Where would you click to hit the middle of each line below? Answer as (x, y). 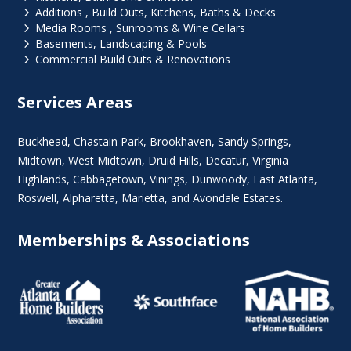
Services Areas (75, 103)
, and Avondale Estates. (224, 198)
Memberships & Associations (134, 241)
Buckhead (43, 142)
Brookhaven (181, 142)
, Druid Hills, (174, 161)
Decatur (226, 161)
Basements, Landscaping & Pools (121, 44)
